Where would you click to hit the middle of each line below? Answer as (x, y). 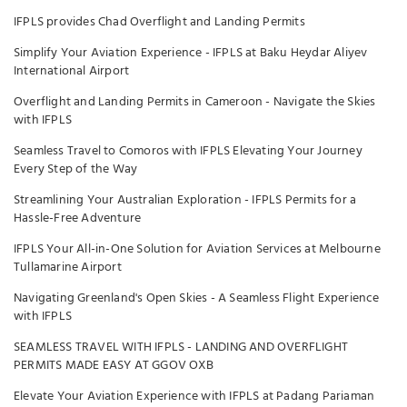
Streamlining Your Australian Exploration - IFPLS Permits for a (185, 200)
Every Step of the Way (76, 169)
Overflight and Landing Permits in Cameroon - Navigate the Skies (195, 102)
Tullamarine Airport (68, 268)
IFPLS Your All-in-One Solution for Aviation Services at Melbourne (197, 249)
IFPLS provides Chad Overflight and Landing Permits (159, 22)
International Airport (72, 71)
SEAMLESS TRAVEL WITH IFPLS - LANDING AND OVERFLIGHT (181, 347)
